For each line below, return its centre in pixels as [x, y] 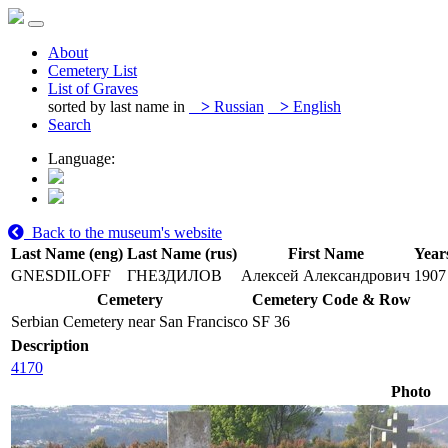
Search [69, 124]
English [315, 106]
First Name [325, 253]
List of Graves [93, 88]
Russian [237, 106]
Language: [81, 158]
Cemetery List [92, 70]
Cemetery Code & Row [331, 299]
